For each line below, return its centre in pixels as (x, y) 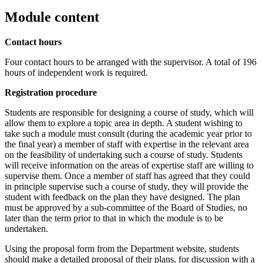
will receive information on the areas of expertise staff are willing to (129, 165)
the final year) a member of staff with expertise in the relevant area (127, 144)
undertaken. (26, 228)
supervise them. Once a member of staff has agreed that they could (127, 176)
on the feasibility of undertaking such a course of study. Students (124, 154)
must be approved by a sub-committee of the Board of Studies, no (126, 207)
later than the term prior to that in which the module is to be (114, 218)
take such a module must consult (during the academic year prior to (128, 133)
